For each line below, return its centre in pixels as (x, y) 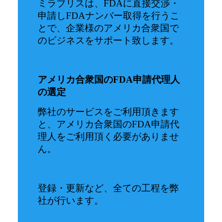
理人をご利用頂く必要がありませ (109, 137)
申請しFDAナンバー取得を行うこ (109, 16)
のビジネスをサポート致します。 (109, 41)
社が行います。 (71, 201)
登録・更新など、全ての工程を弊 (109, 188)
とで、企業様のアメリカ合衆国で (109, 28)
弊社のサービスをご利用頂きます (109, 112)
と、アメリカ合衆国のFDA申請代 (109, 124)
